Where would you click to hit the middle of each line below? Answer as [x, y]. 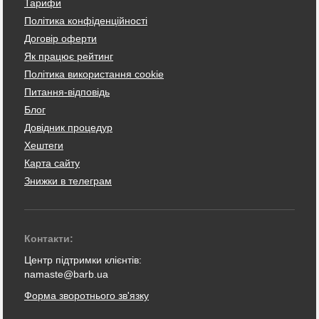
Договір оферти [61, 38]
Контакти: [49, 238]
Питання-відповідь [67, 91]
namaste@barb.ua [66, 274]
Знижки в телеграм [68, 181]
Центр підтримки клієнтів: [83, 260]
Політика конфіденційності [86, 20]
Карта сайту [52, 163]
